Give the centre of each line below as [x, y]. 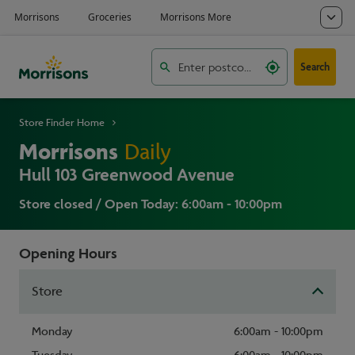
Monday [52, 332]
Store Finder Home [62, 123]
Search [315, 67]
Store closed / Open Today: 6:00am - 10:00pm [151, 204]
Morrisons [69, 153]
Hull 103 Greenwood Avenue [127, 174]
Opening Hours [68, 253]
